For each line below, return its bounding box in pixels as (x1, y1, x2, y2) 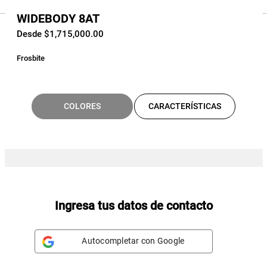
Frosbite (16, 53, 45, 63)
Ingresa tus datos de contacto (54, 198, 213, 213)
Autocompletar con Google (82, 236, 185, 246)
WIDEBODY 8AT (16, 11, 100, 26)
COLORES (64, 101, 101, 111)
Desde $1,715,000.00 (16, 28, 104, 39)
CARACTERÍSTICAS (148, 101, 221, 111)
